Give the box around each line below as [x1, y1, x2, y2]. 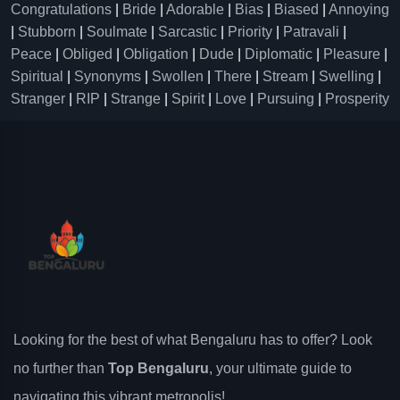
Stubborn [18, 24, 76, 39]
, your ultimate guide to [209, 361, 352, 376]
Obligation [123, 46, 188, 62]
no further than [13, 361, 108, 376]
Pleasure [323, 46, 380, 62]
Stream [262, 69, 308, 84]
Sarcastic [158, 24, 217, 39]
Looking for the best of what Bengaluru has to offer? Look [13, 332, 372, 347]
